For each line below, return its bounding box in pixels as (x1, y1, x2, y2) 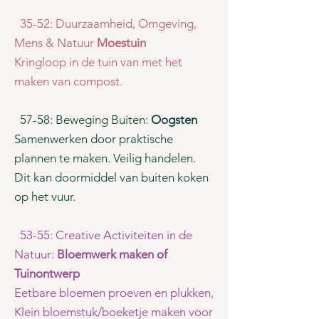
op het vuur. (14, 189, 75, 204)
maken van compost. (14, 74, 122, 88)
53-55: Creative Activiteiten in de (14, 228, 192, 242)
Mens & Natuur (14, 36, 97, 50)
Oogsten (151, 113, 197, 127)
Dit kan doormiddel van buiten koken (14, 170, 209, 184)
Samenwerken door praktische (14, 132, 173, 146)
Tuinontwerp (14, 266, 83, 281)
